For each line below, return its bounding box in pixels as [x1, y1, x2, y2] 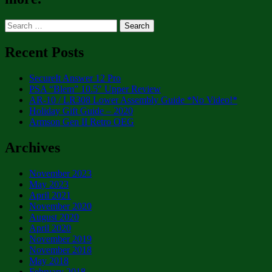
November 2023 [29, 168, 92, 178]
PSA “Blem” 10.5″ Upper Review [29, 83, 161, 94]
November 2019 [29, 233, 92, 244]
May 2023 [29, 178, 69, 189]
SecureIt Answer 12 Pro [29, 72, 121, 83]
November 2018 [29, 244, 92, 255]
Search [4, 18, 30, 29]
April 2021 [29, 189, 71, 200]
